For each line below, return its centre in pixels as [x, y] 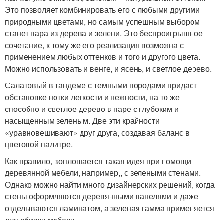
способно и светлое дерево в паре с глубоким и [92, 109]
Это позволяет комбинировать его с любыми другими [102, 10]
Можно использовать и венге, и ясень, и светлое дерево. [108, 69]
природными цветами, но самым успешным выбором [102, 22]
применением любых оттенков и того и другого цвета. [103, 57]
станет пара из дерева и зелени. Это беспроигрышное [104, 33]
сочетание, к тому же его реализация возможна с [94, 45]
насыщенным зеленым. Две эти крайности [82, 121]
